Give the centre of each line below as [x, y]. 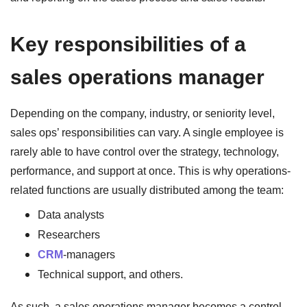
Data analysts [71, 214]
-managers [89, 254]
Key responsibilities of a [128, 44]
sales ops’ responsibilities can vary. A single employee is [147, 132]
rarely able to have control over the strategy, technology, [145, 151]
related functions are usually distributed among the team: [147, 190]
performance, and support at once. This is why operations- [150, 171]
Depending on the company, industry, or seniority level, [143, 113]
